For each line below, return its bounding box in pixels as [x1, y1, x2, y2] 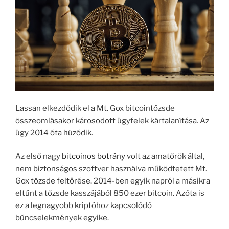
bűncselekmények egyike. [15, 213, 109, 223]
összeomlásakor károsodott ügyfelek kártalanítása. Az [15, 116, 209, 125]
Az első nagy [15, 152, 62, 162]
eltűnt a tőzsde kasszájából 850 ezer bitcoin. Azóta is [15, 189, 204, 198]
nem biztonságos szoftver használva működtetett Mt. [15, 164, 207, 174]
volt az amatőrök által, [125, 152, 204, 162]
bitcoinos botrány [62, 152, 125, 162]
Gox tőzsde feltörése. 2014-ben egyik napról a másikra [15, 176, 210, 186]
